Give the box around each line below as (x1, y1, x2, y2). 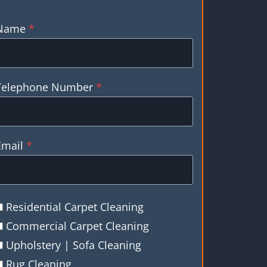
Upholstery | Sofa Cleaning (6, 238, 141, 253)
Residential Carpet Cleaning (6, 200, 144, 215)
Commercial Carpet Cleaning (6, 219, 149, 234)
